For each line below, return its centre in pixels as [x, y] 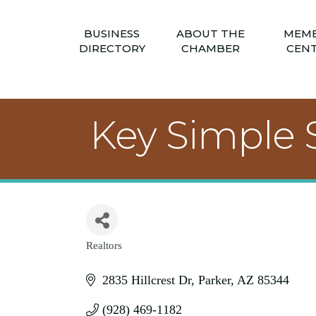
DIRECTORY [112, 48]
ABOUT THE [211, 33]
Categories [130, 256]
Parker [214, 280]
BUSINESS [112, 33]
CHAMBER [211, 48]
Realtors [104, 245]
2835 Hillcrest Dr [146, 280]
